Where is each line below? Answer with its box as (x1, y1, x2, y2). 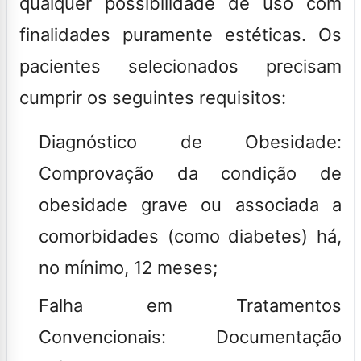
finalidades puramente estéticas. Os (19, 23, 342, 45)
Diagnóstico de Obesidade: (39, 131, 342, 152)
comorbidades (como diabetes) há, (39, 225, 342, 247)
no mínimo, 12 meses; (39, 256, 218, 278)
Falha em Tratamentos (39, 294, 342, 316)
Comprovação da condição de (39, 162, 342, 184)
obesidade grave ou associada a (39, 193, 342, 215)
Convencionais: (39, 326, 166, 347)
